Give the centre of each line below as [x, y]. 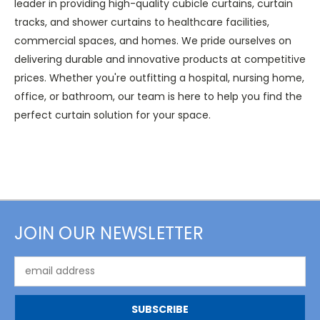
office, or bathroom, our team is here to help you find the [158, 96]
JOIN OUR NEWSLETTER [109, 233]
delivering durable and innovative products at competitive [160, 59]
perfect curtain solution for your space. [112, 115]
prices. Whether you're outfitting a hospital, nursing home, [159, 77]
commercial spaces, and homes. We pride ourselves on [153, 40]
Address [34, 278]
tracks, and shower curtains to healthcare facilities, [142, 22]
